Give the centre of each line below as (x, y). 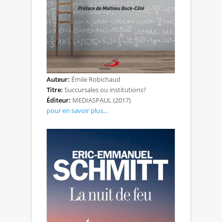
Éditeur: (59, 100)
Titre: (55, 89)
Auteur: (58, 79)
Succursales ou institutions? (105, 89)
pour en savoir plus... (77, 110)
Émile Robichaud (95, 79)
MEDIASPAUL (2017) (101, 100)
